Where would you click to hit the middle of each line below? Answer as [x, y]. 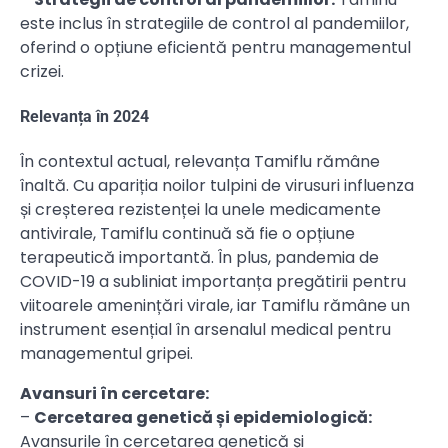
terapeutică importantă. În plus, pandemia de [199, 258]
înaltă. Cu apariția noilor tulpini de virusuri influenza [217, 186]
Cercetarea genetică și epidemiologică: [203, 418]
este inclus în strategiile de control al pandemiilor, [214, 23]
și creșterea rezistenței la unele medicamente [200, 210]
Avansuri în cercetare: [114, 394]
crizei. [42, 71]
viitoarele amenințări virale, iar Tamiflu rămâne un [215, 306]
